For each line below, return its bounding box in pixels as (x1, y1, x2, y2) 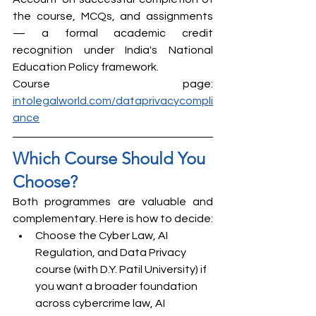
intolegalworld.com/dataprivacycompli (13, 95, 213, 107)
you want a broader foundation (35, 280, 200, 292)
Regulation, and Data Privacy (35, 246, 188, 258)
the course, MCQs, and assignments (13, 10, 213, 22)
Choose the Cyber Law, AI (35, 229, 170, 241)
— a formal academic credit (13, 27, 213, 39)
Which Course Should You (13, 147, 209, 169)
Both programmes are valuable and (13, 195, 213, 207)
